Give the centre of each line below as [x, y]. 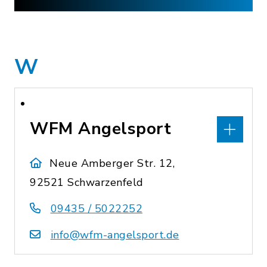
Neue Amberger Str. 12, [112, 163]
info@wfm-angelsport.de [115, 235]
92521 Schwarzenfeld [87, 182]
